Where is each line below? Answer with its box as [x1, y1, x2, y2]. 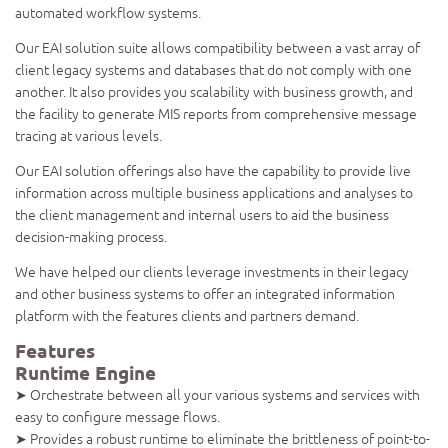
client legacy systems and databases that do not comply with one [15, 62, 412, 79]
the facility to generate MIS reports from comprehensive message [15, 106, 417, 123]
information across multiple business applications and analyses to [15, 185, 413, 202]
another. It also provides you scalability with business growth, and [15, 84, 413, 101]
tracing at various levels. [15, 128, 162, 145]
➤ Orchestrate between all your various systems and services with [15, 387, 420, 404]
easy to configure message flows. [15, 409, 220, 426]
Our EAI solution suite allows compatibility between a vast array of [15, 40, 420, 57]
